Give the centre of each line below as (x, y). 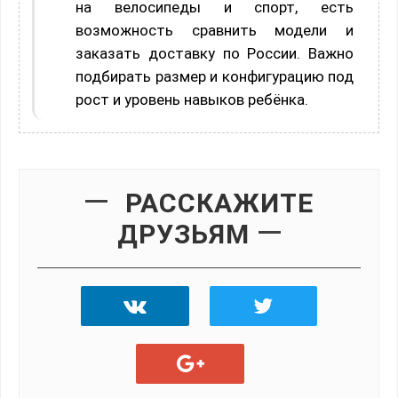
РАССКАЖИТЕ (219, 203)
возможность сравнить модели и (215, 30)
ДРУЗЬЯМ (183, 234)
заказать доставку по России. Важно (215, 53)
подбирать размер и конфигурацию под (215, 76)
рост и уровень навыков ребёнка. (192, 99)
